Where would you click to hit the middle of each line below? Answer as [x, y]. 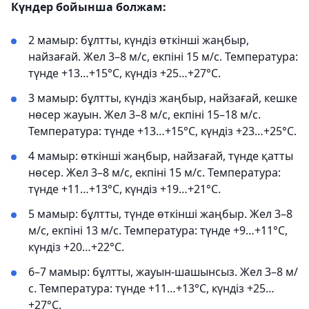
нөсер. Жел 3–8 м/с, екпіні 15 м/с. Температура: [154, 172]
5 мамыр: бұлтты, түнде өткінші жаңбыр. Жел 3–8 [160, 214]
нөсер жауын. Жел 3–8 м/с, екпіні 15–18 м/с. [144, 114]
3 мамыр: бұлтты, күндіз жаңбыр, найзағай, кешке [163, 98]
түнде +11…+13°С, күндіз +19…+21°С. [124, 189]
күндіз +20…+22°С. [76, 247]
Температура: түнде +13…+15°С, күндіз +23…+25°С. [162, 131]
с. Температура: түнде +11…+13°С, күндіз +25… [151, 288]
